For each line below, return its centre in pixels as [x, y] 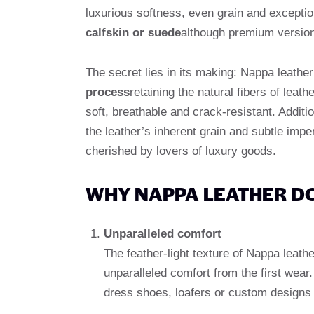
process [108, 92]
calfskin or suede [133, 32]
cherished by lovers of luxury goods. [181, 151]
